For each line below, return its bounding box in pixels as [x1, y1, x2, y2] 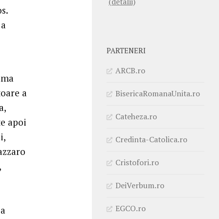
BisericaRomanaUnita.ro [115, 88, 200, 99]
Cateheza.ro [115, 110, 157, 122]
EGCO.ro [115, 202, 146, 214]
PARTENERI [107, 45, 146, 55]
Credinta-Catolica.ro [115, 133, 187, 145]
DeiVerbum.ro [115, 179, 164, 191]
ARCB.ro [115, 65, 145, 76]
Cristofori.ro [115, 156, 159, 168]
